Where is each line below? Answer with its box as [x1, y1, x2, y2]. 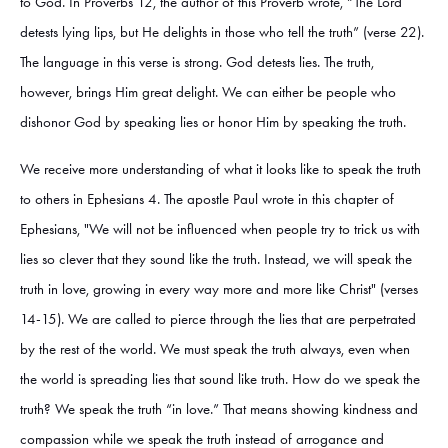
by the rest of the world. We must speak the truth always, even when [20, 340, 410, 359]
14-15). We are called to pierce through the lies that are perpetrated [20, 310, 416, 329]
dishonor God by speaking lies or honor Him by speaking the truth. [20, 113, 414, 132]
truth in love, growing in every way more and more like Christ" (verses [20, 280, 418, 299]
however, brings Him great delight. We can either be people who [20, 83, 396, 102]
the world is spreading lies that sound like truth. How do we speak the [20, 370, 420, 389]
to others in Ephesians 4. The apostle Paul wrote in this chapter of [20, 190, 394, 209]
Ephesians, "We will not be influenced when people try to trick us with [20, 220, 420, 239]
